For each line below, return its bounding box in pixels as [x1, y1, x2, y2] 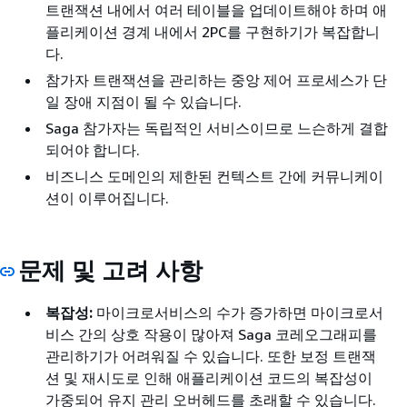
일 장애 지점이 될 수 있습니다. [45, 92, 242, 111]
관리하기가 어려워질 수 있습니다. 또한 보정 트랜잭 [45, 347, 376, 365]
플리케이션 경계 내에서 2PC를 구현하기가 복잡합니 [45, 22, 380, 41]
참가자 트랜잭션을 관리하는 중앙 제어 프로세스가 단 [45, 70, 387, 89]
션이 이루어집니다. [45, 188, 169, 207]
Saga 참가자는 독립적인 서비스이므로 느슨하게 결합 [45, 118, 388, 137]
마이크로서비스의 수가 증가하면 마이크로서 [93, 303, 383, 322]
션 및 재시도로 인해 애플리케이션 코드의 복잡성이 [45, 369, 372, 387]
